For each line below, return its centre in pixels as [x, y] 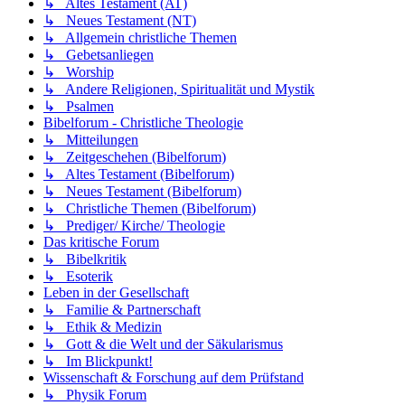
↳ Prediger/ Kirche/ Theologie [134, 225]
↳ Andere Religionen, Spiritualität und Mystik [179, 89]
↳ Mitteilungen [91, 139]
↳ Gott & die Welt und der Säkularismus [163, 344]
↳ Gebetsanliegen [99, 54]
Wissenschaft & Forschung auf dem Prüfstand [174, 377]
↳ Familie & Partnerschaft [122, 309]
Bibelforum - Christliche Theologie [143, 122]
